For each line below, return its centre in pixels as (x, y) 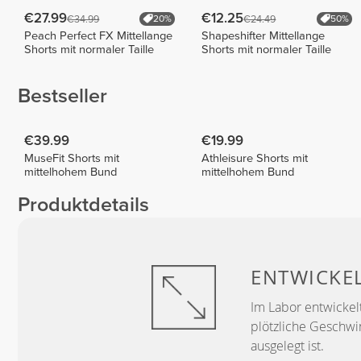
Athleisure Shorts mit (255, 158)
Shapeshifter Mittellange (263, 35)
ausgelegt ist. (287, 346)
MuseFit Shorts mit (72, 158)
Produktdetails (83, 205)
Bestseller (62, 96)
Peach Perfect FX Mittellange (99, 35)
